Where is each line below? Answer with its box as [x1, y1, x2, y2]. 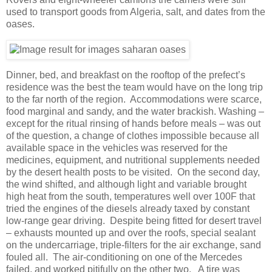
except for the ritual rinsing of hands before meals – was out [6, 118, 260, 129]
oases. [6, 19, 35, 30]
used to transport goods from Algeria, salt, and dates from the [6, 7, 265, 18]
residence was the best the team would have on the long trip [6, 82, 263, 93]
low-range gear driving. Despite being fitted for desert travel [6, 216, 262, 226]
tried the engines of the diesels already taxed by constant [6, 203, 250, 214]
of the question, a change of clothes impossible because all [6, 131, 259, 141]
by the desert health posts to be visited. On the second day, [6, 167, 260, 178]
